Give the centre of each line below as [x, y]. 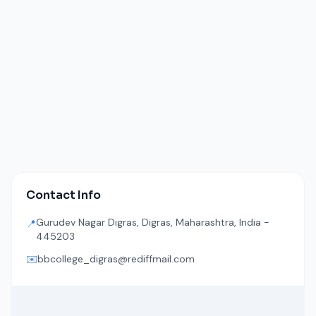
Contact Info [63, 195]
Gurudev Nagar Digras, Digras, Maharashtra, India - [153, 222]
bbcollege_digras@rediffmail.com [116, 259]
